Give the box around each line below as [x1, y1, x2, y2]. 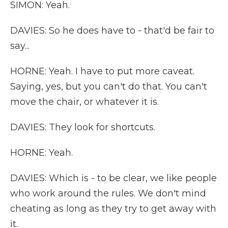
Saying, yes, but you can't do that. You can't [10, 81, 207, 92]
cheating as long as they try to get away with [10, 203, 216, 214]
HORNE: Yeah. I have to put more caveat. [10, 66, 194, 77]
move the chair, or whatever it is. [10, 96, 159, 107]
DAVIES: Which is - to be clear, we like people [10, 173, 217, 184]
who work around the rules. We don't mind [10, 188, 206, 199]
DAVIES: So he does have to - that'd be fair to [10, 25, 214, 36]
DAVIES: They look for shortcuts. [10, 122, 155, 133]
